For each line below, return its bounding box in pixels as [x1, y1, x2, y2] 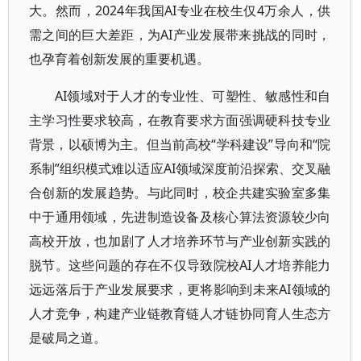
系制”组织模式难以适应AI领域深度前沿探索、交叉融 [29, 160, 331, 177]
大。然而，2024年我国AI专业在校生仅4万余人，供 [29, 2, 331, 19]
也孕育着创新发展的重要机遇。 [29, 50, 210, 68]
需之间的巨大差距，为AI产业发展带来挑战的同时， [29, 26, 331, 44]
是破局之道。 [29, 329, 106, 346]
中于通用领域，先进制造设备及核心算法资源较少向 [29, 208, 331, 226]
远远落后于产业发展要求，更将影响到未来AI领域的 [29, 280, 331, 298]
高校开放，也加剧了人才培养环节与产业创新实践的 [29, 232, 331, 250]
